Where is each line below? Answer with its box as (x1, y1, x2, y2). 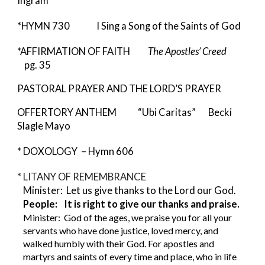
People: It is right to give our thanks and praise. (22, 198, 240, 210)
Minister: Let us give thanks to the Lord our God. (22, 185, 236, 196)
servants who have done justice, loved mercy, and (22, 225, 218, 236)
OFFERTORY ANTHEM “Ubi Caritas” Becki (17, 106, 232, 118)
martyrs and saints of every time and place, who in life (22, 251, 237, 262)
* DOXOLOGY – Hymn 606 (17, 146, 136, 157)
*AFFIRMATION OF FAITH (17, 46, 148, 57)
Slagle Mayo (17, 120, 75, 132)
